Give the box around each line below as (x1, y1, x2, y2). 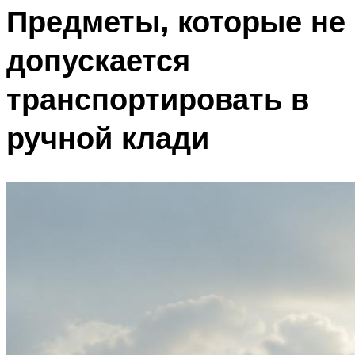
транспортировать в (6, 79, 309, 119)
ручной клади (6, 118, 209, 158)
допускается (6, 40, 190, 80)
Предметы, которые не (6, 2, 345, 41)
